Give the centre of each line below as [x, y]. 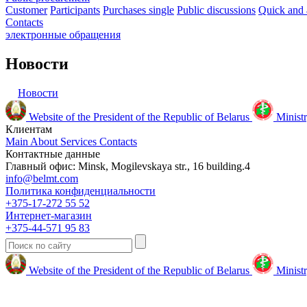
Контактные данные [53, 153]
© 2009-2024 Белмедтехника [72, 293]
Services [80, 141]
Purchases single [138, 10]
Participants [75, 10]
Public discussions [216, 10]
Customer [26, 10]
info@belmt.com [42, 178]
